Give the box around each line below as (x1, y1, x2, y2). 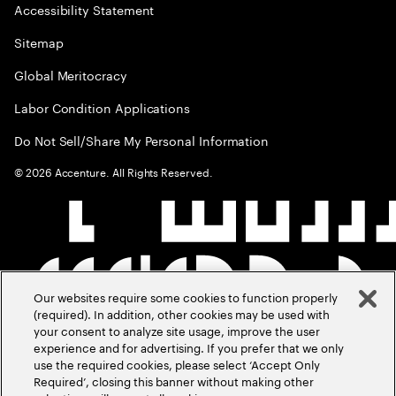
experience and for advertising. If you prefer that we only (34, 338, 345, 355)
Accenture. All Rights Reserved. (51, 163, 213, 179)
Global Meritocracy (14, 65, 127, 84)
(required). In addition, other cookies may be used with (34, 304, 331, 322)
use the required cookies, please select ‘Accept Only (34, 354, 321, 372)
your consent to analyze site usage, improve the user (34, 321, 321, 339)
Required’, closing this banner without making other (34, 371, 315, 389)
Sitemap (14, 32, 64, 51)
